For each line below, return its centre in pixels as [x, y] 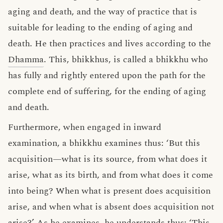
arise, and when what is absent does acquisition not [111, 207]
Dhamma [26, 59]
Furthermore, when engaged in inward [85, 127]
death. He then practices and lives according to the [110, 44]
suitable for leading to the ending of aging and [100, 28]
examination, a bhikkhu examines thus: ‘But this [104, 143]
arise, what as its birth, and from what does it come [111, 175]
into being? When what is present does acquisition [109, 191]
